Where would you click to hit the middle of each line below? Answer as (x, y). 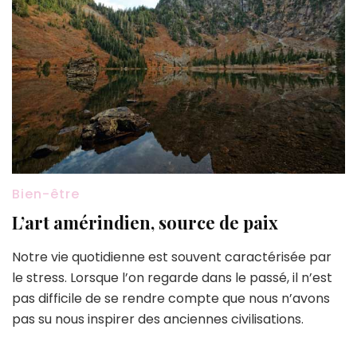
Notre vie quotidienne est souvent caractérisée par (172, 257)
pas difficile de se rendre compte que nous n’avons (171, 298)
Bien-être (46, 194)
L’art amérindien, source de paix (145, 222)
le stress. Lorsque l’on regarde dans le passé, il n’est (172, 277)
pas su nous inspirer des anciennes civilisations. (158, 319)
